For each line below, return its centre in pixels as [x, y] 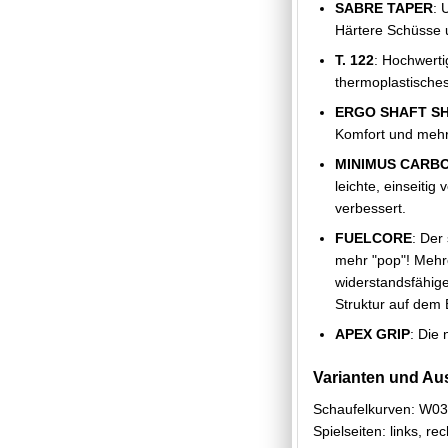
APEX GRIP [372, 333]
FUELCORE [373, 237]
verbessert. [370, 207]
